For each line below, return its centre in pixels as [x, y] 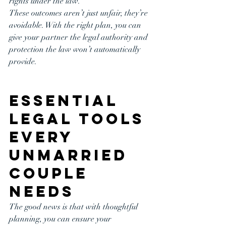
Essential [67, 101]
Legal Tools [80, 119]
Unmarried [72, 155]
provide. [23, 62]
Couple [52, 173]
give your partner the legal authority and [79, 37]
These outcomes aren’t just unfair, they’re [79, 13]
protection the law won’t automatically [76, 49]
